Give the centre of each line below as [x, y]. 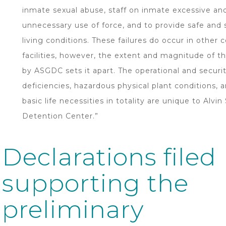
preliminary [73, 209]
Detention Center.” [60, 116]
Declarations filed [109, 157]
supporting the [95, 183]
